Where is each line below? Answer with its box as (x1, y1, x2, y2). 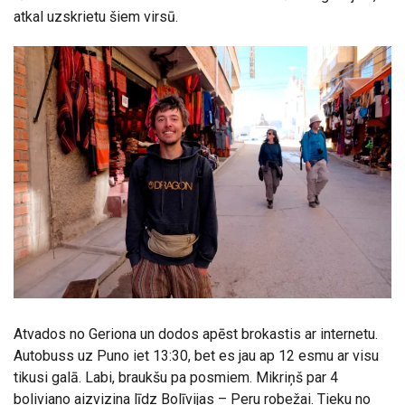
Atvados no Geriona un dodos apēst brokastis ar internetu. (14, 325, 378, 343)
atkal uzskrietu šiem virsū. (14, 8, 178, 26)
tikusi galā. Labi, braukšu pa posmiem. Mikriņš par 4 (14, 368, 338, 386)
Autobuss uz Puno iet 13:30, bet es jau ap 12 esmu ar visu (14, 346, 379, 364)
